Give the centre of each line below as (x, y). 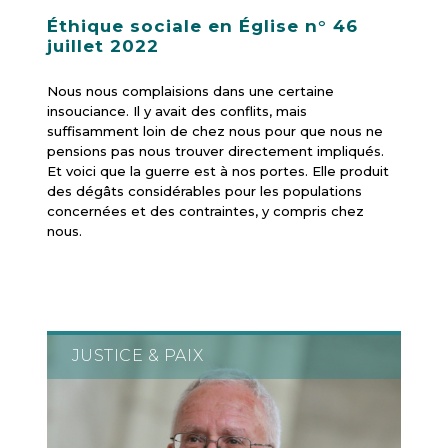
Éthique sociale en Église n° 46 (202, 26)
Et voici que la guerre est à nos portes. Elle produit (217, 171)
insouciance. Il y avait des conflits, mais (176, 111)
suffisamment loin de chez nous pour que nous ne (214, 131)
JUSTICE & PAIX (137, 356)
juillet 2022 (102, 46)
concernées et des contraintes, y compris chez (205, 211)
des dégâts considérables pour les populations (204, 191)
